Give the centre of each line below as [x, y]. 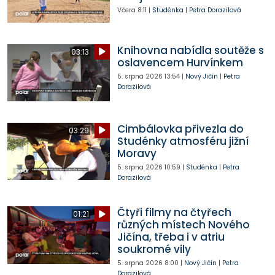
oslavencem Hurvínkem [180, 62]
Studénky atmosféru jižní [183, 141]
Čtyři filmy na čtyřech [174, 213]
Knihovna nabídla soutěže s [190, 50]
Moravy [137, 153]
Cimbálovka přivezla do [180, 129]
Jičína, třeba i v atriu [171, 237]
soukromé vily [154, 250]
